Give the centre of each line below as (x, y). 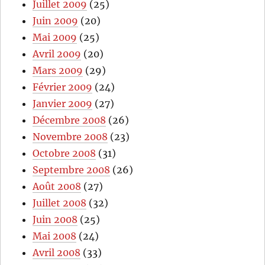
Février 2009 (63, 87)
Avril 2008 (57, 253)
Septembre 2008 (72, 170)
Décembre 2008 (70, 120)
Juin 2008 (55, 220)
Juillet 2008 (60, 203)
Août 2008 (57, 187)
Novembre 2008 (70, 137)
